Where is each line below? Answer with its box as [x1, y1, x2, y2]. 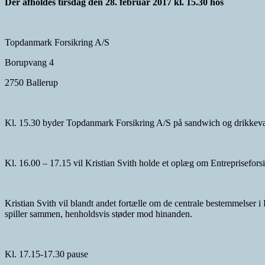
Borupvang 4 [5, 57, 54, 68]
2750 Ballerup [5, 77, 58, 88]
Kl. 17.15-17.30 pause [5, 249, 88, 260]
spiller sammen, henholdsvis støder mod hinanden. [5, 209, 192, 219]
